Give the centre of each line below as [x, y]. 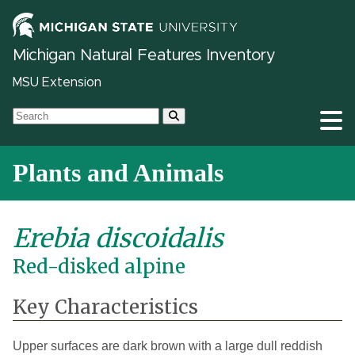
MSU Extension [57, 83]
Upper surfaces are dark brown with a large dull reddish [168, 346]
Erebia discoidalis [118, 239]
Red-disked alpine [99, 267]
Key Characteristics [105, 307]
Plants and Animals [118, 173]
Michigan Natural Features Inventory [144, 56]
